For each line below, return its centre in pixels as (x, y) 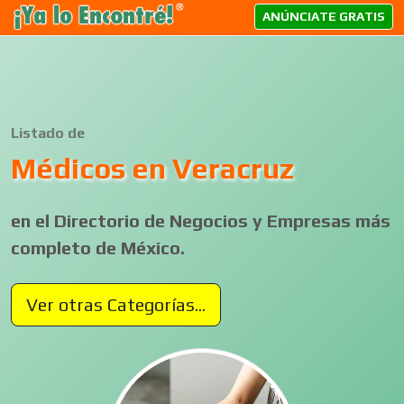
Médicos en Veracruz (152, 168)
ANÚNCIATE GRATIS (324, 16)
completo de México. (98, 248)
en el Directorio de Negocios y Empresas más (201, 220)
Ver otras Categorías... (116, 304)
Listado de (48, 133)
